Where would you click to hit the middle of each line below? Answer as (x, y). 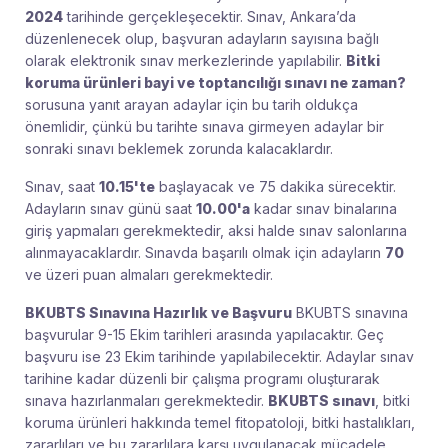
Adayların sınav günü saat (110, 209)
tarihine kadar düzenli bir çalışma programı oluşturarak (202, 379)
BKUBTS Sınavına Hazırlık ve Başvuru (158, 313)
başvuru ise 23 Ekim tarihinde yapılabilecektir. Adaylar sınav (219, 357)
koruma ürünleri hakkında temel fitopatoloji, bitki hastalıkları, (220, 423)
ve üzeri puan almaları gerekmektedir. (149, 275)
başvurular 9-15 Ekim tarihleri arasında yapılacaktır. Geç (204, 335)
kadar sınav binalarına (323, 209)
